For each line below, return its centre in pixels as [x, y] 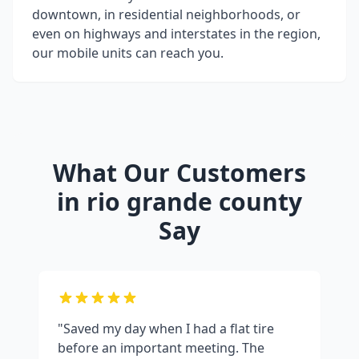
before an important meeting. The [161, 348]
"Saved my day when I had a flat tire [166, 329]
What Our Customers [179, 173]
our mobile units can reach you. [128, 53]
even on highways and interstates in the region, [176, 34]
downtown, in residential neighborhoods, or [166, 15]
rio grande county [194, 202]
